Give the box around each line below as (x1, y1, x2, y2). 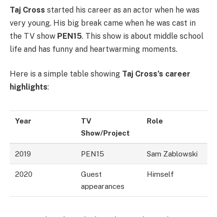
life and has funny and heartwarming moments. (10, 44, 177, 54)
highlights (10, 82, 47, 92)
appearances (81, 182, 125, 191)
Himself (147, 170, 174, 179)
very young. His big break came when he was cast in (10, 18, 196, 28)
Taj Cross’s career (122, 69, 190, 79)
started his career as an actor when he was (45, 5, 200, 15)
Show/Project (81, 129, 130, 138)
